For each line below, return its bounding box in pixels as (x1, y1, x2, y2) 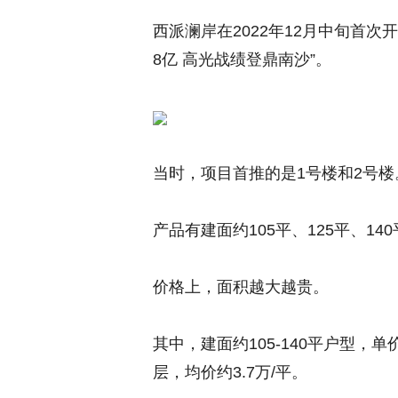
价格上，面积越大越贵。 (153, 278, 329, 297)
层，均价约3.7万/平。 (153, 363, 307, 382)
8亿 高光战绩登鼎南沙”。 (153, 51, 331, 69)
